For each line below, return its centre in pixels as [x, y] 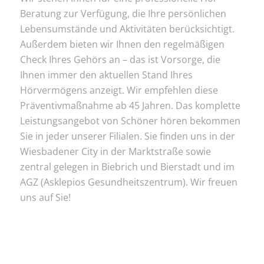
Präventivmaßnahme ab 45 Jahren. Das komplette [130, 106]
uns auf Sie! [45, 198]
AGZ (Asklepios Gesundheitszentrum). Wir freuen [128, 182]
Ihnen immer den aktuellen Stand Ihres [106, 75]
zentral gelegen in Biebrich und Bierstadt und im [127, 167]
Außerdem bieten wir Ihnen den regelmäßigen [122, 44]
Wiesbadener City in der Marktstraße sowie [115, 152]
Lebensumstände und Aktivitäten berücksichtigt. [127, 29]
